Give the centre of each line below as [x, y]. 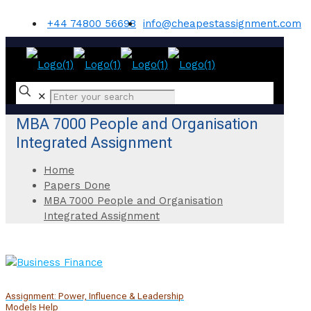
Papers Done [77, 185]
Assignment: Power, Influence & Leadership [95, 296]
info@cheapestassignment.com [222, 24]
